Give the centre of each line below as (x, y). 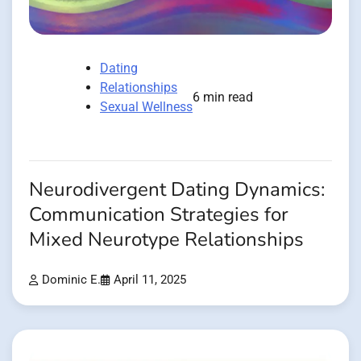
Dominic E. (71, 280)
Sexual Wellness (146, 107)
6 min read (223, 98)
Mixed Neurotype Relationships (166, 240)
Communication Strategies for (159, 215)
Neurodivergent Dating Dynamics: (177, 190)
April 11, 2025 (150, 280)
